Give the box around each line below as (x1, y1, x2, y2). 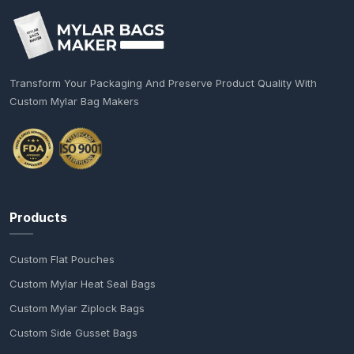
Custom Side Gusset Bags (9, 326, 137, 339)
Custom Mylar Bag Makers (9, 94, 139, 107)
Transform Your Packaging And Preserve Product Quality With (9, 76, 317, 89)
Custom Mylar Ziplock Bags (9, 301, 145, 314)
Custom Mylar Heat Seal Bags (9, 277, 156, 290)
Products (9, 209, 67, 225)
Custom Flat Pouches (9, 252, 115, 265)
